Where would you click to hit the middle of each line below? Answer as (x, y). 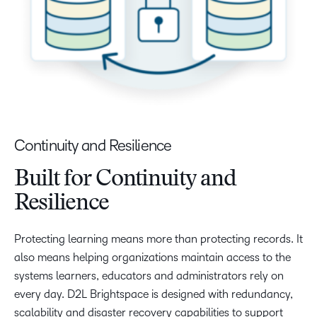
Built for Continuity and (125, 180)
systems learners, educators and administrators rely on (149, 276)
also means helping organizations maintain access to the (152, 258)
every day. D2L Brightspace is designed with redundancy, (154, 294)
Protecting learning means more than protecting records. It (158, 239)
